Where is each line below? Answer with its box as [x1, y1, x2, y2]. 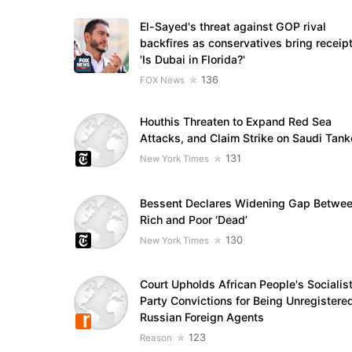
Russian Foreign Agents [139, 310, 264, 324]
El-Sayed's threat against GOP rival [139, 20, 326, 34]
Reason [139, 332, 172, 343]
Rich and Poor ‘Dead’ [139, 212, 247, 226]
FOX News [139, 75, 185, 86]
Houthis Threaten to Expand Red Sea [139, 115, 332, 129]
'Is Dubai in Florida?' [139, 53, 245, 67]
